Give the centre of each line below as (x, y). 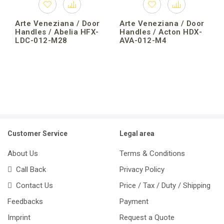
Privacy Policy (142, 169)
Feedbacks (25, 201)
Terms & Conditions (152, 153)
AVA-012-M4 (143, 40)
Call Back (29, 169)
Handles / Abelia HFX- (57, 32)
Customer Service (37, 133)
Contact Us (32, 185)
